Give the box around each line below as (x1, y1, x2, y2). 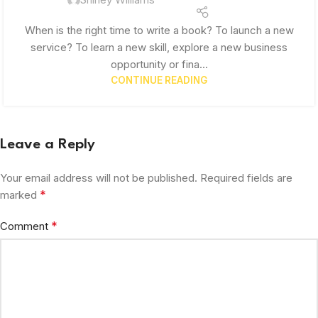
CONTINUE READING (111, 75, 207, 87)
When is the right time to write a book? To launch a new (24, 23, 294, 38)
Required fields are (200, 171, 292, 185)
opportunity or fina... (110, 57, 208, 72)
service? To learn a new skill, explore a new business (31, 40, 287, 55)
